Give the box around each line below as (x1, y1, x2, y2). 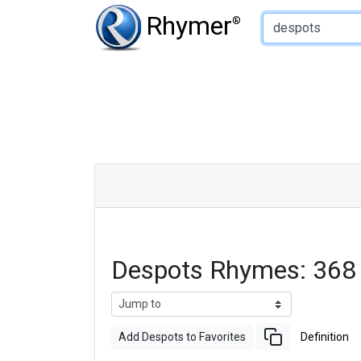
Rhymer (146, 10, 232, 41)
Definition (301, 330, 349, 343)
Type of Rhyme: (218, 4, 306, 19)
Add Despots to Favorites (118, 330, 246, 343)
